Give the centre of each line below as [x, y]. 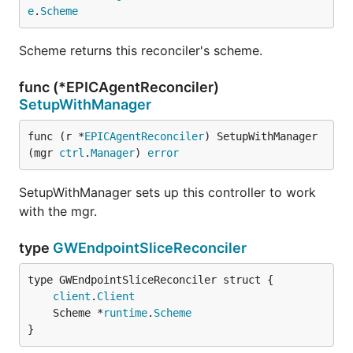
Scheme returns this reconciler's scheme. [141, 50]
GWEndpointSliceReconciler [150, 248]
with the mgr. [58, 211]
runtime [125, 313]
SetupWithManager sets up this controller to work [167, 192]
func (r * [56, 136]
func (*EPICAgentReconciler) [119, 87]
